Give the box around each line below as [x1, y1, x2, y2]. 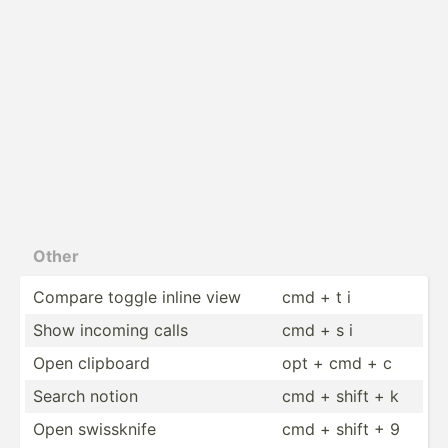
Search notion [33, 385, 138, 406]
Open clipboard [33, 352, 150, 373]
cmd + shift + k [282, 385, 399, 406]
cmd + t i [282, 286, 351, 307]
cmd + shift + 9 [282, 418, 400, 439]
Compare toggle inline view [33, 286, 241, 307]
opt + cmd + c [282, 352, 392, 373]
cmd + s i [282, 319, 353, 340]
